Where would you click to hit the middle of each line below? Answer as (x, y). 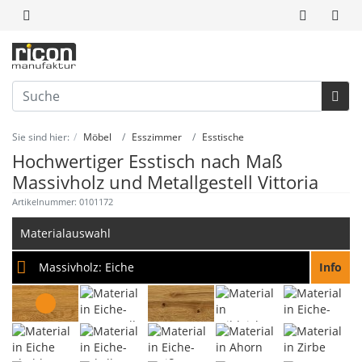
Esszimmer (157, 137)
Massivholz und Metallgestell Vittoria (165, 182)
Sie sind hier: (41, 137)
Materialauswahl (65, 234)
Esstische (223, 137)
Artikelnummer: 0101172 (63, 202)
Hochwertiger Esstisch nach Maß (147, 161)
